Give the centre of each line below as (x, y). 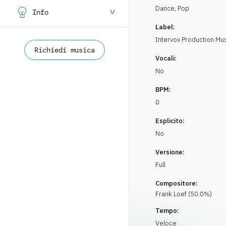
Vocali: (166, 58)
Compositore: (177, 183)
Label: (165, 27)
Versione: (170, 152)
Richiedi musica (64, 50)
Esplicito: (170, 121)
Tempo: (167, 211)
